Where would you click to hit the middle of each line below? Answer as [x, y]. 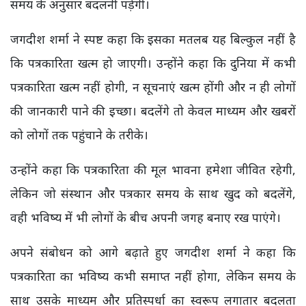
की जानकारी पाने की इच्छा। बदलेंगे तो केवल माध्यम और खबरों [153, 111]
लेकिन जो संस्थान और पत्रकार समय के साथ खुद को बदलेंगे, [153, 194]
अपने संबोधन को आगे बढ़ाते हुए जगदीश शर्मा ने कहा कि [153, 252]
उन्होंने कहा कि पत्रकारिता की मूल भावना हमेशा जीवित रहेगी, [153, 170]
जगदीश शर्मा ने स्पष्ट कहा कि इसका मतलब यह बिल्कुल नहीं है [153, 39]
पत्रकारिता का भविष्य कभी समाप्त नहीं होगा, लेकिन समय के [153, 276]
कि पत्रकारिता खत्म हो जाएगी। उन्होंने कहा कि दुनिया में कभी [153, 63]
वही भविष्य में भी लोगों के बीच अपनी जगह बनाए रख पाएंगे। [145, 218]
